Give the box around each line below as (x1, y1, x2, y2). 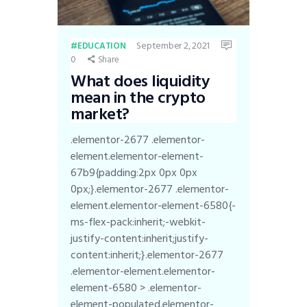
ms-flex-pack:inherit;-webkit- (71, 212, 206, 231)
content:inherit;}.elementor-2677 (71, 245, 224, 264)
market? (71, 100, 130, 127)
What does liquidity (71, 67, 210, 95)
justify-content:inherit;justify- (71, 229, 209, 247)
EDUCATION (77, 38, 126, 54)
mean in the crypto (71, 84, 206, 111)
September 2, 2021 (136, 38, 210, 54)
